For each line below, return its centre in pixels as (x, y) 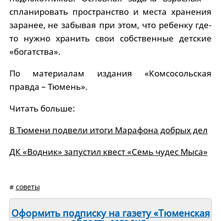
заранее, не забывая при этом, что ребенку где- (110, 25)
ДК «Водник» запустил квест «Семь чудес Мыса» (108, 152)
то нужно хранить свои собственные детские (110, 38)
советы (28, 187)
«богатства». (35, 52)
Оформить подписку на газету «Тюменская (110, 213)
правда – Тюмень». (48, 87)
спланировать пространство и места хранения (110, 12)
